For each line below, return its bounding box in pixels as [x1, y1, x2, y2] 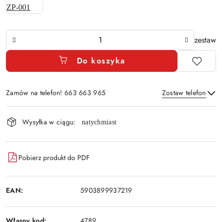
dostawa [5, 134, 43, 147]
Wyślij [98, 131, 124, 143]
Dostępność [5, 106, 59, 119]
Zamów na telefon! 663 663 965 [6, 88, 106, 98]
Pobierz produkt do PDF [18, 152, 90, 163]
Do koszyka [76, 55, 125, 67]
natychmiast [82, 118, 117, 126]
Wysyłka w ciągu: [22, 116, 76, 127]
